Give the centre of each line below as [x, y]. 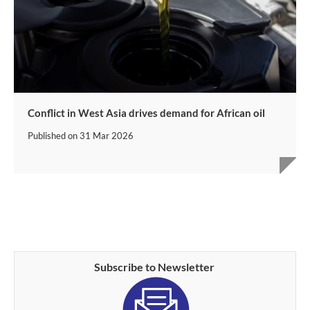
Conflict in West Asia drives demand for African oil [146, 113]
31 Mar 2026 [107, 136]
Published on [54, 136]
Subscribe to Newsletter [155, 267]
